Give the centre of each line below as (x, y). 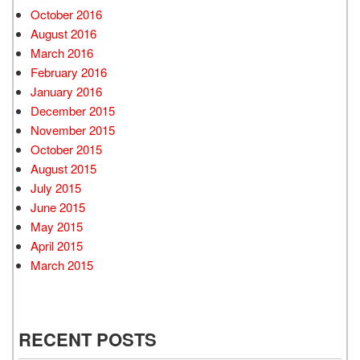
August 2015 (63, 169)
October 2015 (66, 149)
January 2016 (66, 92)
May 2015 (57, 227)
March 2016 (62, 53)
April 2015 (57, 246)
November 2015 (73, 130)
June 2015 (58, 207)
